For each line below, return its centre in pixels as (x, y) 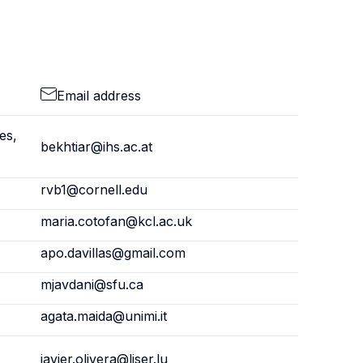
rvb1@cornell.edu (94, 190)
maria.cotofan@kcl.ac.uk (116, 221)
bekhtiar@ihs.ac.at (96, 147)
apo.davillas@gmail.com (113, 253)
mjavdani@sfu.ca (92, 284)
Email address (98, 96)
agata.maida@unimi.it (103, 316)
